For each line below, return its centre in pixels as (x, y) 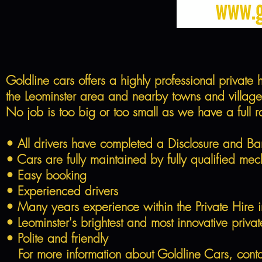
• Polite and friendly (59, 238)
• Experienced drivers (64, 191)
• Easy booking (48, 175)
